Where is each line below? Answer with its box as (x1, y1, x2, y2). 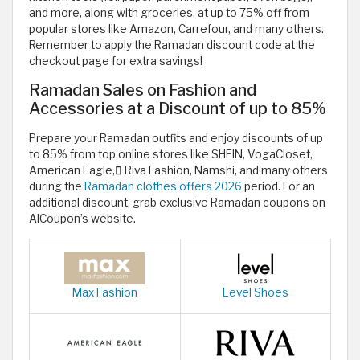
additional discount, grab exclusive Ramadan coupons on (29, 196, 325, 210)
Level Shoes (222, 286, 288, 300)
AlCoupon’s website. (29, 212, 136, 226)
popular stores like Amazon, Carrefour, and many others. (29, 22, 324, 36)
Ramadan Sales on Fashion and (29, 80, 256, 100)
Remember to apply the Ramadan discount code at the (29, 39, 315, 52)
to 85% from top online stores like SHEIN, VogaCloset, (29, 148, 313, 162)
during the (29, 180, 84, 194)
